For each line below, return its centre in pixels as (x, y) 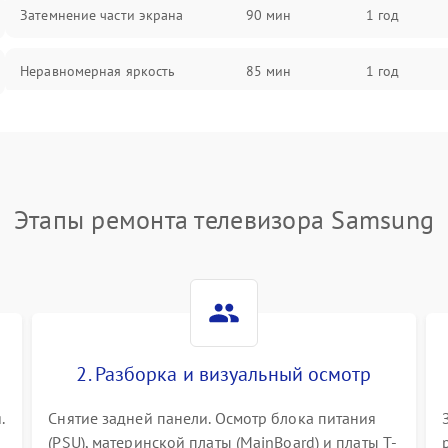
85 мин (268, 71)
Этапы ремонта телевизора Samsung (224, 219)
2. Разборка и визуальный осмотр (224, 374)
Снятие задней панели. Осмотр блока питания (212, 418)
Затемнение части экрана (102, 15)
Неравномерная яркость (98, 71)
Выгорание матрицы (84, 127)
